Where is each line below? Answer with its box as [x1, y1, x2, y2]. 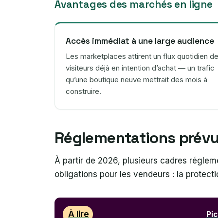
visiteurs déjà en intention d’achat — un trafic [66, 63, 215, 73]
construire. [66, 86, 101, 96]
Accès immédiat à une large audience [66, 35, 214, 46]
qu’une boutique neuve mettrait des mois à [66, 74, 207, 84]
